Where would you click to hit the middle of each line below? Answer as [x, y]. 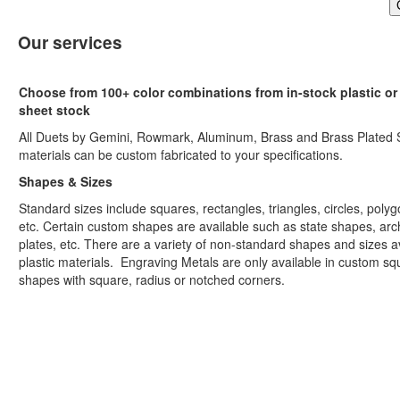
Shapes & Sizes [66, 181]
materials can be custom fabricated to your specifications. [181, 154]
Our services [70, 42]
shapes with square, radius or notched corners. [152, 279]
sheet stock [54, 109]
